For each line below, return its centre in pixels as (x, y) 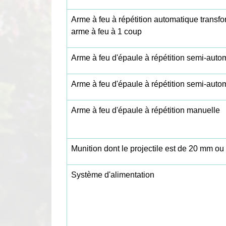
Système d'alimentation (113, 175)
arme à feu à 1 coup (106, 32)
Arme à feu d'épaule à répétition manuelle (146, 110)
